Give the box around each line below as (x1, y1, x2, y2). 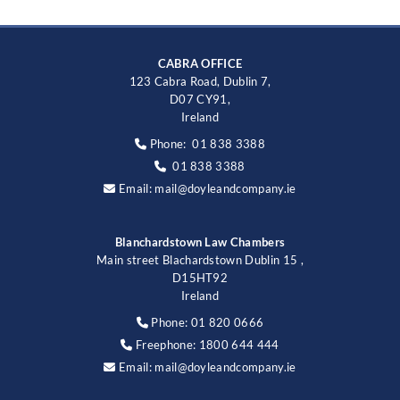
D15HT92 (171, 270, 229, 285)
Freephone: (132, 337, 199, 352)
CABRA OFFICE (157, 55, 243, 71)
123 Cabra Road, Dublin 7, (129, 73, 271, 88)
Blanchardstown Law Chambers (114, 234, 286, 249)
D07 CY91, (170, 91, 230, 106)
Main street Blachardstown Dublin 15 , (96, 252, 304, 267)
